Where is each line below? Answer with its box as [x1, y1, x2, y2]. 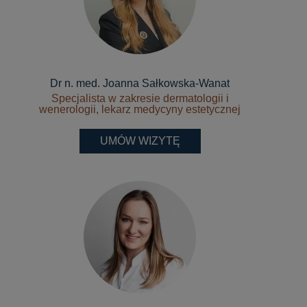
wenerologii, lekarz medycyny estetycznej [39, 103, 241, 116]
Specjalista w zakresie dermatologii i [51, 93, 229, 105]
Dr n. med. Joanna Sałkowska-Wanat [50, 77, 230, 90]
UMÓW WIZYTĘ [99, 135, 180, 147]
